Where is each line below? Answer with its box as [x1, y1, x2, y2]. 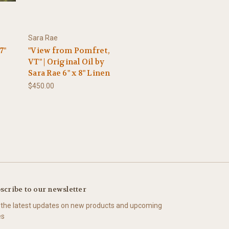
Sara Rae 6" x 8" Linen [28, 68, 110, 79]
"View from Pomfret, [28, 45, 110, 56]
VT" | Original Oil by [28, 57, 105, 67]
